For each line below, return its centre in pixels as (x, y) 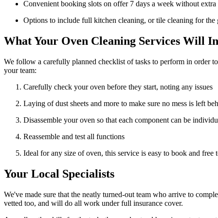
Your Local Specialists (59, 173)
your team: (20, 70)
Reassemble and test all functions (74, 136)
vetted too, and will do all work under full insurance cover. (93, 203)
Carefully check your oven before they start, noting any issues (118, 87)
